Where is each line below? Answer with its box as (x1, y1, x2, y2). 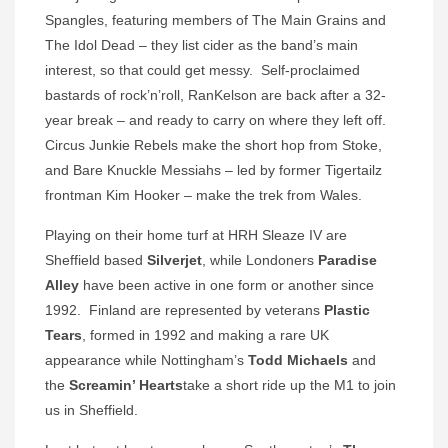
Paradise (318, 251, 377, 268)
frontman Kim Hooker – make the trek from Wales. (45, 186, 362, 203)
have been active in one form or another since (79, 276, 374, 293)
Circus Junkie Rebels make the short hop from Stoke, (45, 136, 382, 153)
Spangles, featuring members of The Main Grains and (45, 11, 386, 28)
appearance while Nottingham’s (45, 351, 248, 368)
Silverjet (147, 251, 202, 268)
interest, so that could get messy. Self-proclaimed (45, 61, 360, 78)
